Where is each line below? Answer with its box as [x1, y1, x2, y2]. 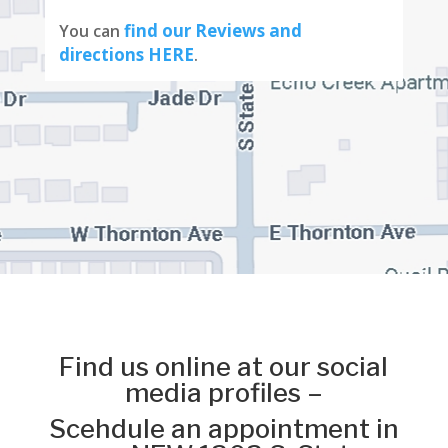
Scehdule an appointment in [48, 413, 399, 445]
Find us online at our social [59, 351, 389, 383]
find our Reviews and [124, 18, 303, 42]
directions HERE [59, 42, 195, 66]
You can [59, 19, 125, 42]
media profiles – [125, 377, 323, 409]
